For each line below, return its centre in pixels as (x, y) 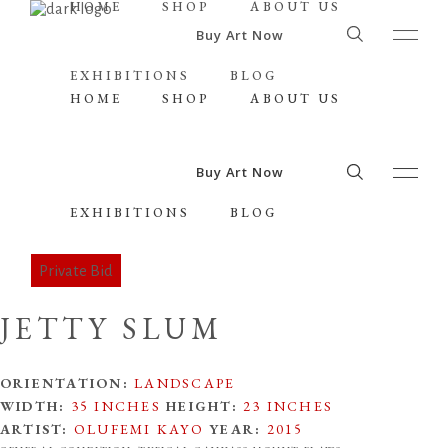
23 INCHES (285, 406)
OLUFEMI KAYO (139, 429)
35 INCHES (116, 406)
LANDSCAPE (182, 383)
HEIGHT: (202, 406)
